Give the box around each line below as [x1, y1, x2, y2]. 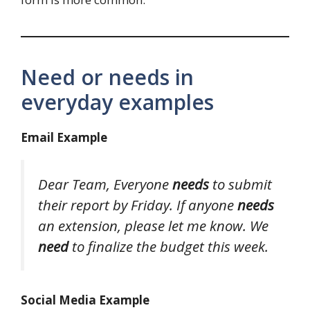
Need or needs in [21, 62, 194, 91]
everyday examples [21, 87, 214, 116]
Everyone [113, 174, 172, 194]
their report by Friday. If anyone [38, 194, 237, 215]
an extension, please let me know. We [38, 215, 268, 235]
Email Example [21, 129, 107, 145]
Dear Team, [38, 174, 110, 194]
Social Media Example [21, 292, 149, 309]
